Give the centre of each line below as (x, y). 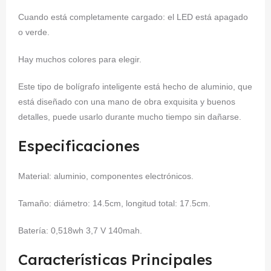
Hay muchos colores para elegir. (80, 59)
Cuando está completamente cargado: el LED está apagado (133, 17)
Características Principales (115, 260)
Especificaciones (79, 146)
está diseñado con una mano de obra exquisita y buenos (127, 102)
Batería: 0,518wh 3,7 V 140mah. (80, 230)
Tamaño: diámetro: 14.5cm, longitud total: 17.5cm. (114, 203)
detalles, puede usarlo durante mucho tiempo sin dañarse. (130, 117)
